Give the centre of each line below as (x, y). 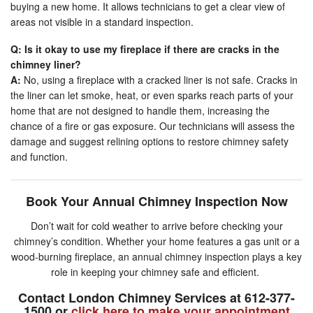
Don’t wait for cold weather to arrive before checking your (156, 226)
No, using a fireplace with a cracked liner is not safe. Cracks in (159, 80)
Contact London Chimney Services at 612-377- (156, 298)
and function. (39, 157)
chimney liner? (46, 65)
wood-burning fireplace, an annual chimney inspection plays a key (156, 257)
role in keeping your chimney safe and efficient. (156, 272)
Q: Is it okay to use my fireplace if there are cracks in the (145, 49)
